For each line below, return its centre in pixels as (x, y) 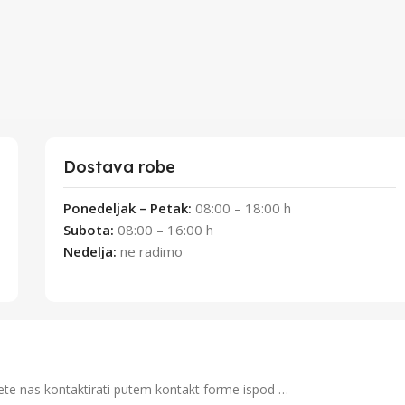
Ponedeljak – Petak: (127, 208)
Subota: (89, 230)
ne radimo (151, 251)
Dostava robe (119, 167)
